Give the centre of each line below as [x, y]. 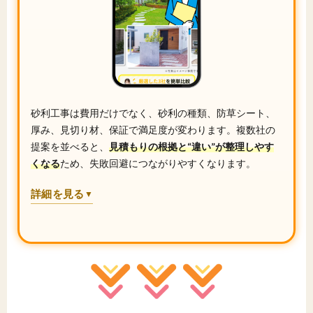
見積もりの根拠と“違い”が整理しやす [191, 147]
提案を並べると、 [70, 147]
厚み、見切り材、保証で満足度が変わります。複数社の [153, 130]
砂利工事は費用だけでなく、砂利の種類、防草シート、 [153, 113]
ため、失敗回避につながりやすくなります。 [158, 163]
